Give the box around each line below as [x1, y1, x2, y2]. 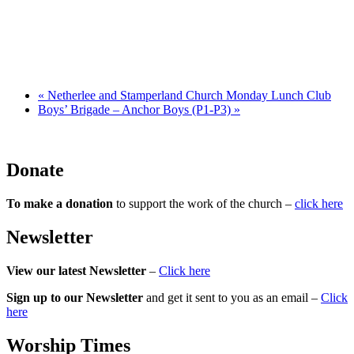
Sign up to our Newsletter [6, 290, 143, 304]
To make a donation [6, 196, 113, 210]
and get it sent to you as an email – [143, 290, 321, 304]
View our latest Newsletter [6, 263, 146, 277]
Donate [6, 160, 64, 181]
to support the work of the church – [113, 196, 295, 210]
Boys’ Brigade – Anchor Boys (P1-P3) [38, 103, 234, 117]
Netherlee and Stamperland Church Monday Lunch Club [44, 88, 331, 103]
